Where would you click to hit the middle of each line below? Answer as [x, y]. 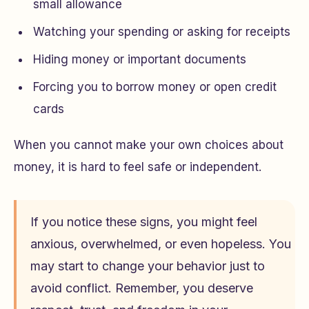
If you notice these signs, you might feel [144, 222]
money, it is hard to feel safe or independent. [138, 167]
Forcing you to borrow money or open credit [155, 87]
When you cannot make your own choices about [149, 145]
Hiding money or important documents [140, 59]
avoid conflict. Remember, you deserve [142, 288]
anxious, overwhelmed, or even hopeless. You [161, 244]
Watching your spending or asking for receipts [162, 32]
